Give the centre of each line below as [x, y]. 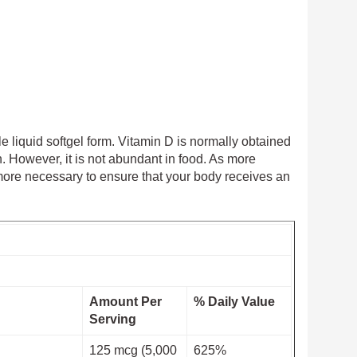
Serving [113, 320]
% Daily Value [234, 302]
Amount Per [126, 302]
